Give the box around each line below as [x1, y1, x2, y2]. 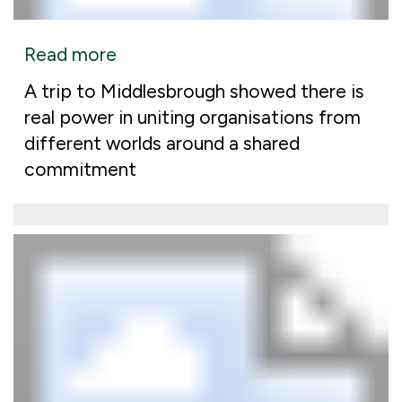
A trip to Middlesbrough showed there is [24, 80, 364, 103]
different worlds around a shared [24, 132, 300, 155]
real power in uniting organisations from [24, 106, 361, 129]
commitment [24, 158, 136, 181]
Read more [24, 43, 117, 66]
